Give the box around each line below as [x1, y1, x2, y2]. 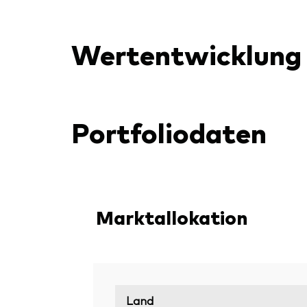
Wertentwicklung [71, 34, 302, 72]
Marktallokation [96, 203, 247, 230]
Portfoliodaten [71, 112, 267, 150]
